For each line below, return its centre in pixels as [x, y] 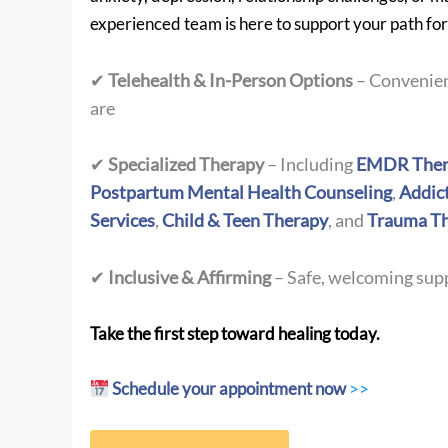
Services [122, 220]
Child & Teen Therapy [245, 220]
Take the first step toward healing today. [235, 333]
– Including [310, 164]
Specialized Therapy [186, 164]
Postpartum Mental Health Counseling [241, 192]
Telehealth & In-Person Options [230, 79]
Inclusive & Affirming [189, 277]
